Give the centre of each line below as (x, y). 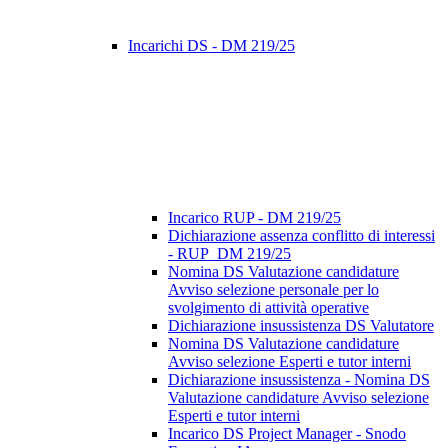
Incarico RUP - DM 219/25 (254, 218)
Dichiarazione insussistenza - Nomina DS (299, 380)
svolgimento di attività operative (268, 308)
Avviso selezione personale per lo (273, 290)
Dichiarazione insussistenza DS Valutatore (301, 326)
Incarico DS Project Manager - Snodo (287, 434)
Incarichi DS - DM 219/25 (211, 46)
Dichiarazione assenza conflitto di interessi (301, 236)
